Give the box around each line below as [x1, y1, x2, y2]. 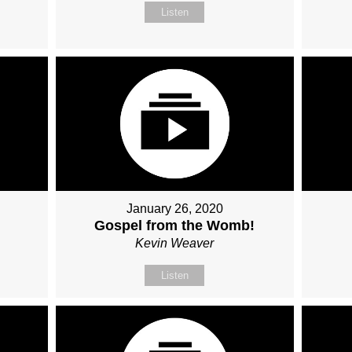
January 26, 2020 [126, 201, 223, 215]
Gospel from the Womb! [94, 217, 255, 233]
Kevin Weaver [135, 236, 214, 250]
